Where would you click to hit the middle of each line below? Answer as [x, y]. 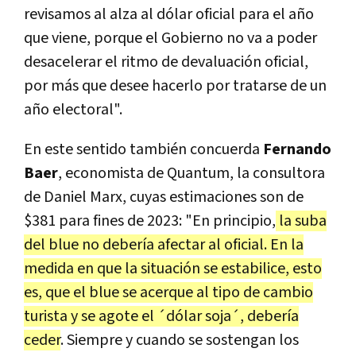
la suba [301, 221]
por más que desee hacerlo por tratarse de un [175, 85]
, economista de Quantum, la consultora [192, 173]
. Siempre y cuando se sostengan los [180, 340]
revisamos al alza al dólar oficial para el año [169, 14]
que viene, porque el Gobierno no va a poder [170, 38]
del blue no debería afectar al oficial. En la [164, 244]
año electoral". [73, 109]
